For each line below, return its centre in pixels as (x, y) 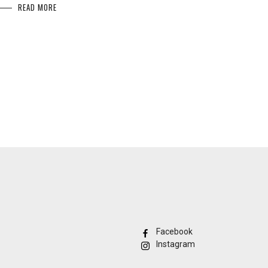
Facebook (174, 232)
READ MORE (38, 7)
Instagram (176, 244)
